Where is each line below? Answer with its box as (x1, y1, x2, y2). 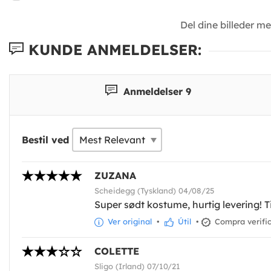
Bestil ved (22, 133, 69, 146)
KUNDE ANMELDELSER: (24, 40, 201, 59)
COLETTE (94, 245, 139, 258)
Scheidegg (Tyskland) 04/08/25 (94, 185, 214, 195)
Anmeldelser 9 (120, 85, 191, 97)
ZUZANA (94, 169, 136, 181)
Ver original (105, 216, 152, 226)
